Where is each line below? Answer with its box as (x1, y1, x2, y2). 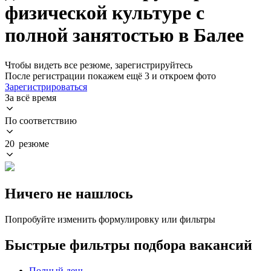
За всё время (5, 92, 56, 103)
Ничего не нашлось (5, 185, 133, 201)
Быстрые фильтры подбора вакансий (5, 237, 252, 253)
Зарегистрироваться (5, 81, 87, 92)
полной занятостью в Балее (5, 24, 244, 47)
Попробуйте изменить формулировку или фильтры (5, 214, 215, 224)
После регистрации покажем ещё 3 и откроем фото (5, 70, 216, 81)
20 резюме (5, 138, 49, 149)
